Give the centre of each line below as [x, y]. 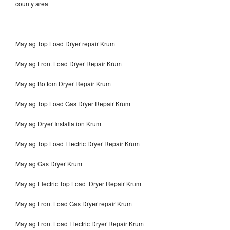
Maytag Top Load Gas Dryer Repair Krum [73, 103]
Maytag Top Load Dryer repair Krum [65, 43]
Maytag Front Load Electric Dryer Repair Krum [80, 223]
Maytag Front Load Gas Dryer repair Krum [74, 203]
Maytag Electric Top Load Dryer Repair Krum [78, 183]
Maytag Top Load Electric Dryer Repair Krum [78, 143]
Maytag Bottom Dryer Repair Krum [63, 83]
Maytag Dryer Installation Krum [58, 123]
